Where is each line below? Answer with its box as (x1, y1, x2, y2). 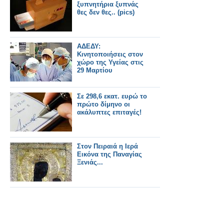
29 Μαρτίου (77, 66, 112, 74)
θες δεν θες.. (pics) (77, 8, 134, 16)
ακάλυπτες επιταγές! (77, 108, 141, 116)
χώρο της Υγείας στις (77, 58, 143, 66)
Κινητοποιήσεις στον (77, 50, 143, 58)
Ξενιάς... (77, 158, 103, 166)
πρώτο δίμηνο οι (77, 100, 130, 108)
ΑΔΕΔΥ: (77, 42, 100, 50)
